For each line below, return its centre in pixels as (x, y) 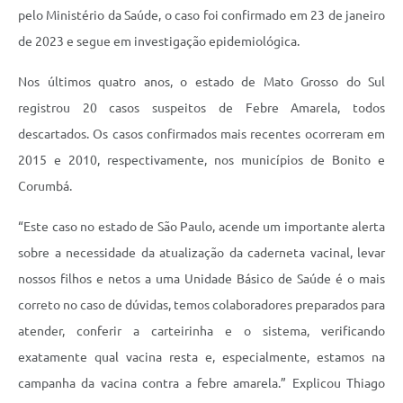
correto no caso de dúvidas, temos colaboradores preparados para (201, 305)
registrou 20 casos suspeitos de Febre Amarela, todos (201, 108)
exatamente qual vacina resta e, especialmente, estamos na (201, 358)
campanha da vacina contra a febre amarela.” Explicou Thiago (201, 384)
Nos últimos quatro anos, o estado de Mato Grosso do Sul (201, 82)
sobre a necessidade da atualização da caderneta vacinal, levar (201, 253)
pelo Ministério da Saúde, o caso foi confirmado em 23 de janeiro (201, 16)
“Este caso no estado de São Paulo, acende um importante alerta (201, 227)
